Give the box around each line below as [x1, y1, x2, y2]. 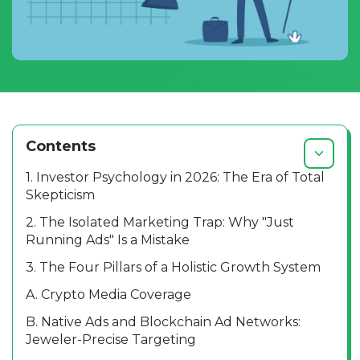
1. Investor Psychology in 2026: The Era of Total [26, 169, 325, 185]
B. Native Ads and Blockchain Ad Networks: [26, 313, 301, 329]
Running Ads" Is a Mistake [26, 231, 190, 247]
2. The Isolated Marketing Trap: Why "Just [26, 214, 294, 230]
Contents [26, 137, 96, 156]
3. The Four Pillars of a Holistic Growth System [26, 259, 321, 275]
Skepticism [26, 186, 95, 202]
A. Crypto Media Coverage [26, 286, 191, 302]
